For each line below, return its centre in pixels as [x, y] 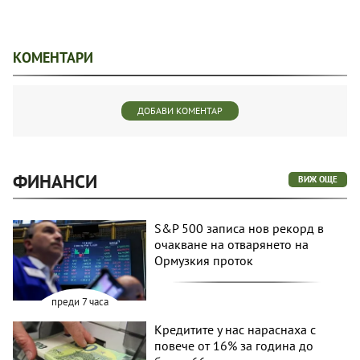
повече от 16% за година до [234, 345]
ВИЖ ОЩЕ [318, 180]
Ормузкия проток [204, 261]
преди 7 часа [80, 301]
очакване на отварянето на [232, 245]
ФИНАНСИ [55, 182]
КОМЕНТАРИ [53, 58]
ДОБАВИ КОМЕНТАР [180, 111]
